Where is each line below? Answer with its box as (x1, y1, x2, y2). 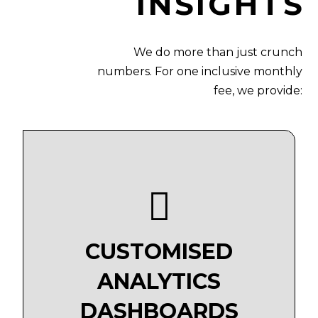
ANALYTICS (97, 268, 221, 295)
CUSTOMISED (85, 238, 233, 265)
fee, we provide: (213, 84, 302, 98)
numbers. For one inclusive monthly (97, 65, 302, 79)
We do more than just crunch (133, 45, 302, 60)
